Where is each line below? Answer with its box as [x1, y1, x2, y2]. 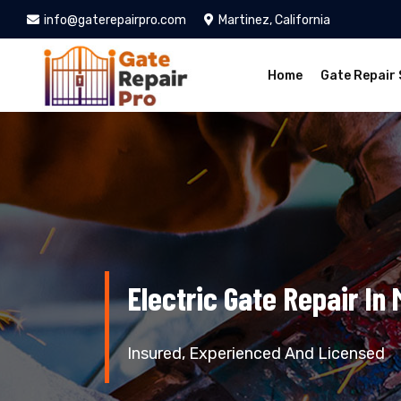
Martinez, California [218, 13, 330, 28]
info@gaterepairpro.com [44, 13, 186, 28]
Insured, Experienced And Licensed [127, 343, 385, 363]
